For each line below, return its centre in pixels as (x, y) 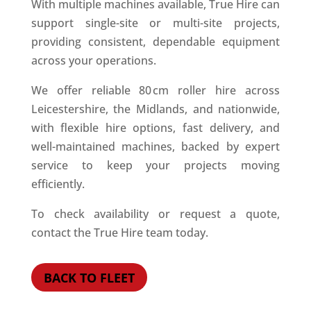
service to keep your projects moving (155, 166)
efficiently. (58, 184)
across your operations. (93, 61)
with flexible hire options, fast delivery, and (155, 128)
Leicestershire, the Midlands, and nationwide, (155, 109)
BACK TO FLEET (89, 277)
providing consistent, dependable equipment (155, 42)
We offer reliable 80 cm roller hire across (155, 91)
